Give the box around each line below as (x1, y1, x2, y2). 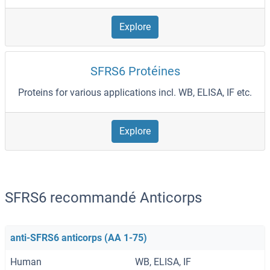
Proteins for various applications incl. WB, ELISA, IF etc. (18, 87, 252, 99)
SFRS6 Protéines (90, 64, 180, 79)
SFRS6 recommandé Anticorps (5, 189, 202, 207)
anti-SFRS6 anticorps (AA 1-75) (10, 232, 147, 244)
